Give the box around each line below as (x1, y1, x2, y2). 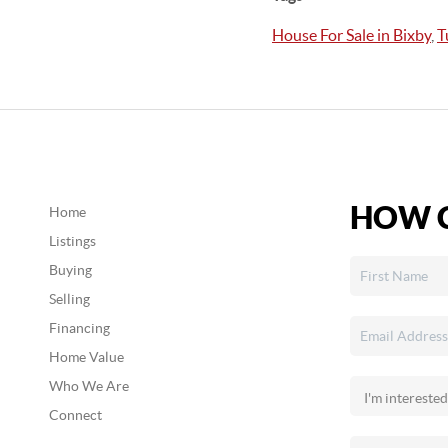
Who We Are (48, 378, 129, 394)
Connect (48, 407, 102, 423)
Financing (48, 320, 110, 336)
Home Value (48, 349, 124, 365)
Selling (48, 291, 90, 307)
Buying (48, 262, 92, 278)
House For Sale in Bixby (272, 26, 431, 44)
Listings (48, 233, 96, 249)
